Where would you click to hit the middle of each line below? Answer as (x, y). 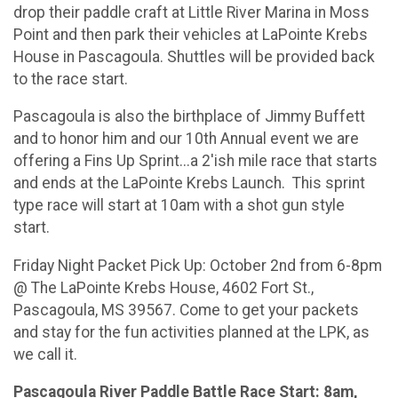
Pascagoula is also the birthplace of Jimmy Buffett (189, 117)
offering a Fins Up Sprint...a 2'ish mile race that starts (195, 161)
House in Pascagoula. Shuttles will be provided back (194, 56)
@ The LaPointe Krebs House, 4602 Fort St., (163, 287)
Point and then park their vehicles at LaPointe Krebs (191, 34)
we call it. (45, 354)
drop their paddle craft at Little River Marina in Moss (191, 12)
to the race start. (71, 79)
